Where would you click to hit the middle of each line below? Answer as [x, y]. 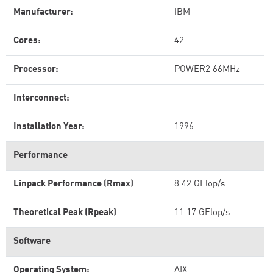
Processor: [36, 70]
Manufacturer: [43, 12]
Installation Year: [49, 127]
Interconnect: [41, 98]
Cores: [27, 41]
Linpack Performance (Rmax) [73, 184]
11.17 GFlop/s [202, 213]
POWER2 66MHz [207, 70]
